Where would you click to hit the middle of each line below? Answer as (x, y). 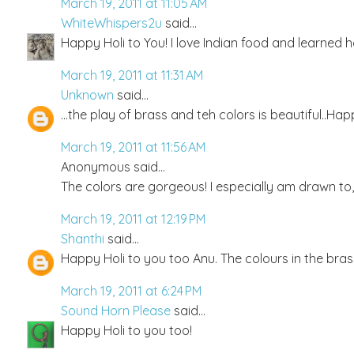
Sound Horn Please (116, 311)
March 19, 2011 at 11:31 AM (132, 75)
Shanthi (83, 239)
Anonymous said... (113, 167)
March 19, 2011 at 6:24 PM (131, 291)
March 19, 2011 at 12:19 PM (133, 219)
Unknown (87, 95)
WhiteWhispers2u (111, 23)
